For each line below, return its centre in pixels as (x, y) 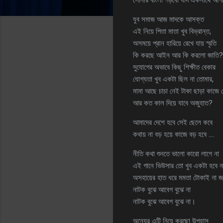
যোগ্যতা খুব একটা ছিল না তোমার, (173, 79)
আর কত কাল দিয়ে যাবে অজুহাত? (173, 103)
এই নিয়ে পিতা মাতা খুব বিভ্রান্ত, (172, 31)
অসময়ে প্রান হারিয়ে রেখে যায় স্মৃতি (175, 43)
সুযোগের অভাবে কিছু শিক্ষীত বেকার (174, 67)
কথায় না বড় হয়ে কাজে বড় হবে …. (174, 134)
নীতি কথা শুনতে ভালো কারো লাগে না (176, 154)
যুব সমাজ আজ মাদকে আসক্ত (168, 19)
